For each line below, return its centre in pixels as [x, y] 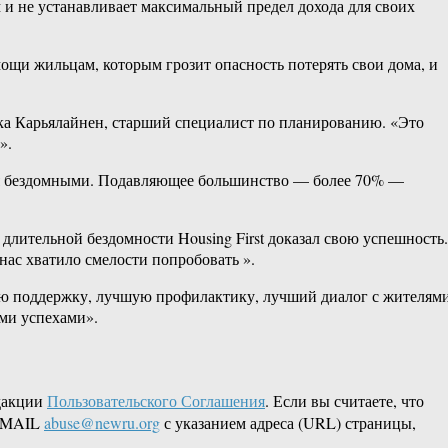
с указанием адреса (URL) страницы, [288, 423]
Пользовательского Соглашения [156, 401]
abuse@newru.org [102, 423]
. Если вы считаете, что [344, 401]
